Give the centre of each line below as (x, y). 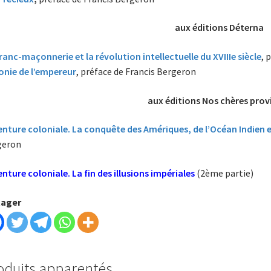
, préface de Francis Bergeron (136, 72)
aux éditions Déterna (220, 28)
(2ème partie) (225, 173)
